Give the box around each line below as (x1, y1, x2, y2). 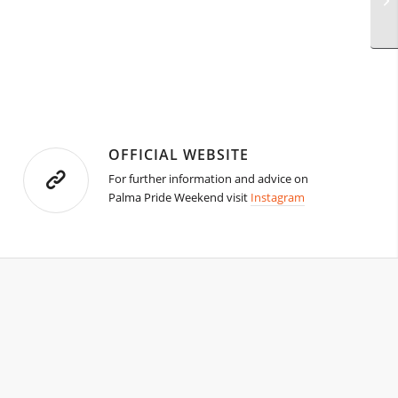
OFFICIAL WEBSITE (108, 145, 250, 165)
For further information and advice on (108, 171, 309, 187)
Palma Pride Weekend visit (108, 189, 251, 206)
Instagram (251, 189, 306, 206)
